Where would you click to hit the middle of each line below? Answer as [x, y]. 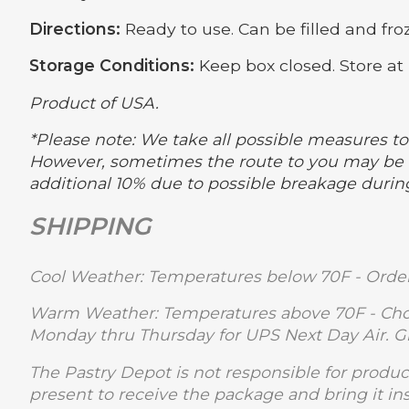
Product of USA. [94, 102]
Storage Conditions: [112, 66]
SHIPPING [90, 225]
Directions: [77, 28]
